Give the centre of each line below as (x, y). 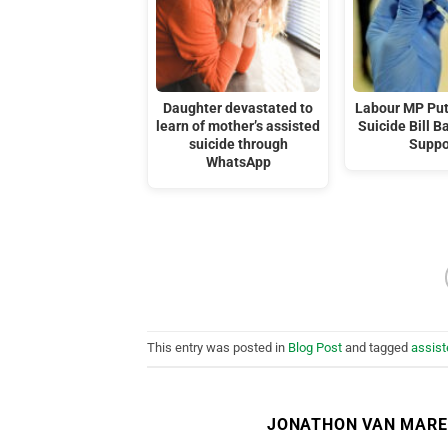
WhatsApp (238, 163)
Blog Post (315, 348)
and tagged (376, 348)
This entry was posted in (217, 348)
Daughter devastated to (238, 109)
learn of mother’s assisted (238, 127)
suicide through (238, 145)
